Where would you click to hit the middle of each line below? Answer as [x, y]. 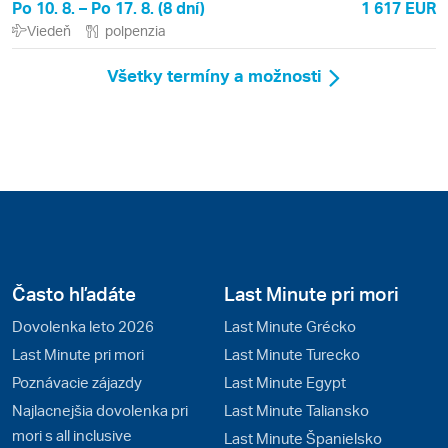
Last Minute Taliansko [296, 410]
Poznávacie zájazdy [77, 382]
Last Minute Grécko [290, 326]
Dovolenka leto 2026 [83, 326]
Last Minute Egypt [285, 382]
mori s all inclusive [72, 435]
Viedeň [49, 30]
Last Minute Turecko [292, 354]
